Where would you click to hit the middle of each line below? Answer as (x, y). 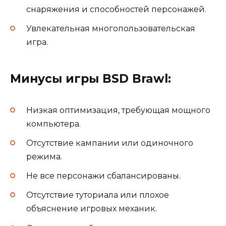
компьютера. (53, 124)
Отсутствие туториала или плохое (98, 195)
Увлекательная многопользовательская (111, 28)
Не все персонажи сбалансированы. (103, 176)
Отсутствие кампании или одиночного (110, 143)
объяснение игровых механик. (92, 209)
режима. (44, 157)
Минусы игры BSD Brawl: (91, 78)
